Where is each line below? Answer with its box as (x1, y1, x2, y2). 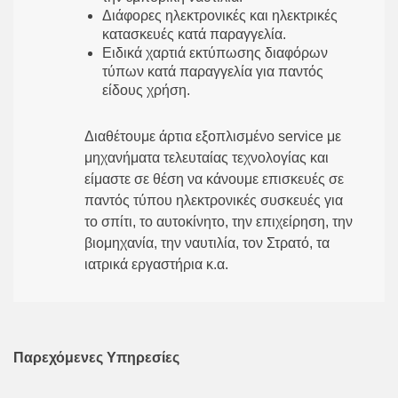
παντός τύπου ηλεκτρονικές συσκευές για (84, 192, 343, 208)
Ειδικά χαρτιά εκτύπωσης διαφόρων (102, 44, 328, 60)
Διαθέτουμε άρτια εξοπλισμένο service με (84, 128, 341, 144)
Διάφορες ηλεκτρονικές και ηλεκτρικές (102, 7, 338, 23)
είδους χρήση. (102, 82, 190, 98)
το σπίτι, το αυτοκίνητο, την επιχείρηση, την (84, 213, 353, 229)
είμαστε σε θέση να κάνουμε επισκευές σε (84, 171, 344, 187)
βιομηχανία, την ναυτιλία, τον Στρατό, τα (84, 235, 330, 251)
